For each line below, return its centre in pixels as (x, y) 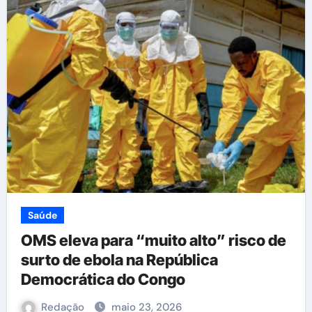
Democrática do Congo (103, 279)
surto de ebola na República (119, 260)
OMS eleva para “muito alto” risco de (153, 240)
